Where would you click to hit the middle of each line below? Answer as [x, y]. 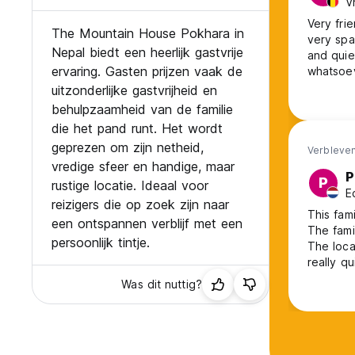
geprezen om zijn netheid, [128, 148]
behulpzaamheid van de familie [142, 110]
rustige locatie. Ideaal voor [130, 186]
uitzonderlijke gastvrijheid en [134, 91]
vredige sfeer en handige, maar [143, 167]
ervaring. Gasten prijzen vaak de [147, 72]
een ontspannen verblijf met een [147, 224]
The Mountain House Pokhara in [148, 34]
